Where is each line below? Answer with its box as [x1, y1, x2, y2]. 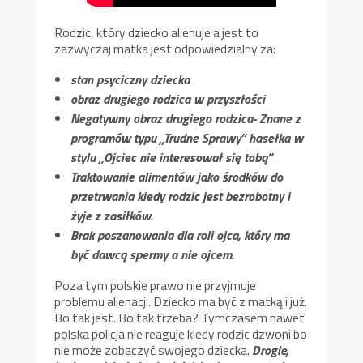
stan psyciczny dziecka [70, 69, 190, 89]
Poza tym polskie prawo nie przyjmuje [54, 275, 257, 295]
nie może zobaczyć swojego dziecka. [54, 340, 250, 360]
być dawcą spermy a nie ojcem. [70, 244, 234, 264]
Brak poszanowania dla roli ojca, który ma [70, 224, 290, 245]
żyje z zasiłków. [70, 205, 153, 225]
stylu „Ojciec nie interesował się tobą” [70, 147, 273, 167]
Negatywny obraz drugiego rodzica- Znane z [70, 108, 301, 128]
